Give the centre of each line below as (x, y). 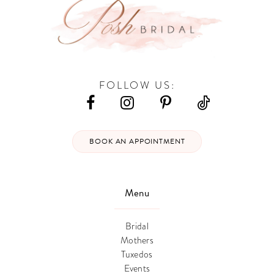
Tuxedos (137, 254)
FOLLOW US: (137, 86)
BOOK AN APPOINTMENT (137, 142)
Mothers (137, 240)
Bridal (137, 226)
